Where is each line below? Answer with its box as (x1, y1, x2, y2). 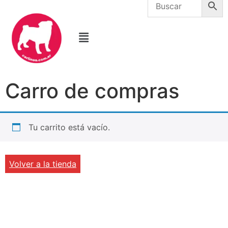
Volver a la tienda (9, 159, 76, 169)
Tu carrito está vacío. (28, 122, 110, 132)
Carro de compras (5, 78, 179, 103)
